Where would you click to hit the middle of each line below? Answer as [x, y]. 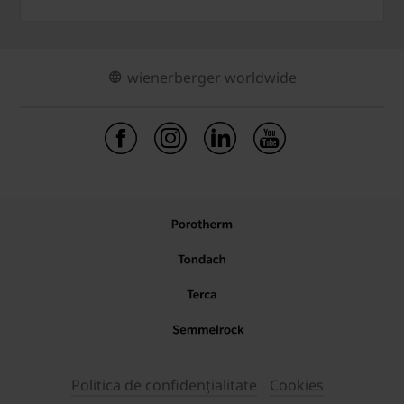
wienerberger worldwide [211, 78]
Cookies [297, 386]
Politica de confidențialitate [164, 386]
